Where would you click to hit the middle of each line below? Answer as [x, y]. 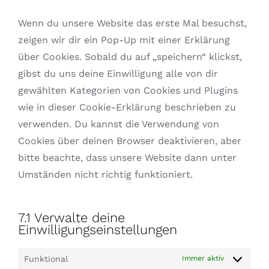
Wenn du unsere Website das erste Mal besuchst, [132, 23]
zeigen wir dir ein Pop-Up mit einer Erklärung [124, 40]
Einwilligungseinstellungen [97, 230]
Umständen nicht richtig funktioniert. [105, 175]
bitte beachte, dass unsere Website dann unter [127, 158]
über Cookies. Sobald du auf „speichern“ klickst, [130, 57]
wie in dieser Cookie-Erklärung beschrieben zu [127, 107]
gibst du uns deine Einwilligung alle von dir [118, 74]
